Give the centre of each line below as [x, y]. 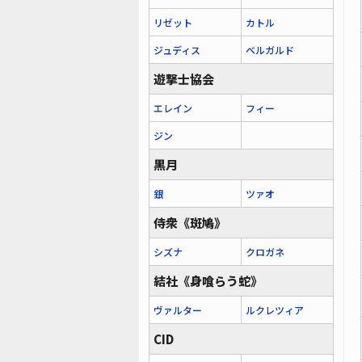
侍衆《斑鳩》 [190, 223]
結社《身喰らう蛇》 [208, 281]
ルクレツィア [275, 310]
